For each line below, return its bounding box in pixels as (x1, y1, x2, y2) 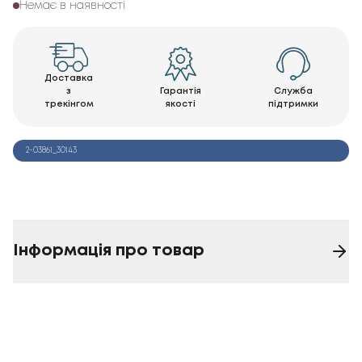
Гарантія (160, 86, 202, 95)
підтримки (267, 99, 318, 108)
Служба (273, 86, 313, 95)
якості (166, 99, 196, 108)
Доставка (44, 74, 94, 82)
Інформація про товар (13, 242, 204, 259)
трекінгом (44, 99, 94, 108)
